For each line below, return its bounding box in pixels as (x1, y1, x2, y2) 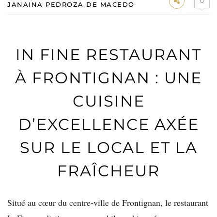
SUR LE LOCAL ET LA (19, 138, 198, 157)
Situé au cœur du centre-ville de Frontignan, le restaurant (7, 197, 208, 209)
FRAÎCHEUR (57, 161, 160, 180)
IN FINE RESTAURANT (15, 45, 201, 64)
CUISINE (72, 91, 145, 110)
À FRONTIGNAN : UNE (15, 68, 202, 87)
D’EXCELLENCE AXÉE (18, 114, 199, 134)
